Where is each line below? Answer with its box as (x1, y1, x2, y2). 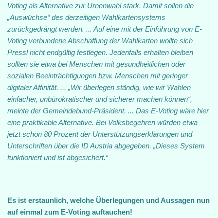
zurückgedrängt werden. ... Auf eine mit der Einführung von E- (7, 25, 202, 33)
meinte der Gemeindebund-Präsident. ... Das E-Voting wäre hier (7, 107, 209, 115)
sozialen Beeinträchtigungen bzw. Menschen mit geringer (7, 72, 188, 80)
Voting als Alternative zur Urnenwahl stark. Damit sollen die (7, 1, 194, 10)
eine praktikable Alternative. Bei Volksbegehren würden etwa (7, 118, 198, 127)
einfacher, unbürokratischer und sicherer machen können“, (7, 95, 192, 103)
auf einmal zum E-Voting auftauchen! (7, 208, 132, 216)
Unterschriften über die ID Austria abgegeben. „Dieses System (7, 142, 205, 150)
